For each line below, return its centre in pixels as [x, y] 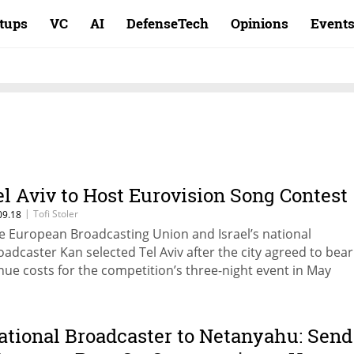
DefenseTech [168, 23]
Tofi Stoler [56, 214]
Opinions [260, 23]
